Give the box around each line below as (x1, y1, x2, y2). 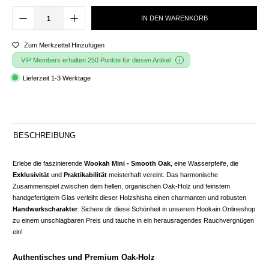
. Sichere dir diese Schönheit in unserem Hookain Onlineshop (77, 205, 255, 213)
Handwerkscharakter (13, 205, 77, 213)
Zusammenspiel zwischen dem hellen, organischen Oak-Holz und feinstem (13, 183, 230, 190)
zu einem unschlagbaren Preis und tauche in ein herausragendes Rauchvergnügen (13, 217, 254, 225)
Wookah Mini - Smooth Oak (84, 160, 171, 168)
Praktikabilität (64, 171, 107, 179)
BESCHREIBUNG (13, 131, 76, 141)
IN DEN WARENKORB (141, 14, 208, 22)
